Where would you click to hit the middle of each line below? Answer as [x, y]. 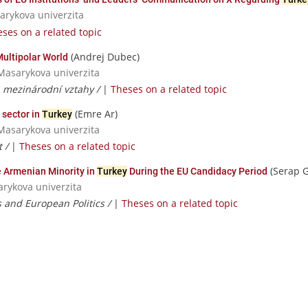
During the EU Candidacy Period [197, 171]
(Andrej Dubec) [104, 56]
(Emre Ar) [95, 113]
